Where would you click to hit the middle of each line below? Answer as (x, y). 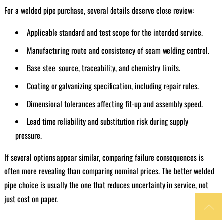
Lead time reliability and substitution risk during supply (107, 121)
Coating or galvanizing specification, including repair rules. (112, 86)
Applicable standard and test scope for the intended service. (114, 32)
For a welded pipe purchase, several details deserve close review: (99, 10)
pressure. (28, 135)
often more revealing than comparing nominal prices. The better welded (109, 171)
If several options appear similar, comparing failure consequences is (104, 157)
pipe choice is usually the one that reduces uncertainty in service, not (106, 185)
